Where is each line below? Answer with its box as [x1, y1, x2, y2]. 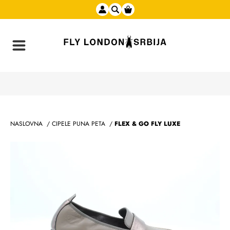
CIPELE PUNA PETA [52, 119, 105, 128]
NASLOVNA [10, 119, 43, 128]
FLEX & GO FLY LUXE [114, 119, 180, 128]
